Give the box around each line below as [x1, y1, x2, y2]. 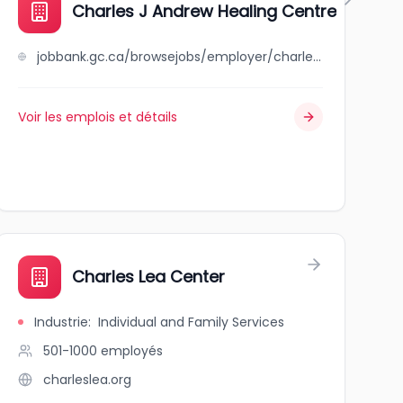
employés [100, 342, 163, 360]
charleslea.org [42, 371, 131, 389]
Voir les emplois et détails [17, 108, 177, 126]
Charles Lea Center [71, 265, 225, 288]
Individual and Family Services [97, 313, 284, 331]
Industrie [33, 313, 88, 331]
